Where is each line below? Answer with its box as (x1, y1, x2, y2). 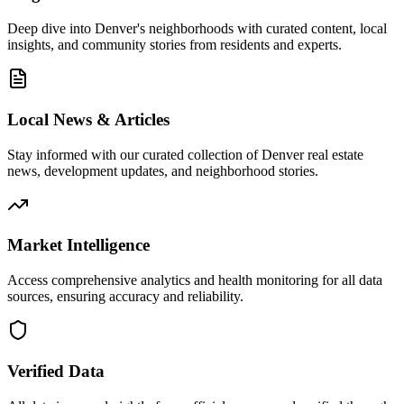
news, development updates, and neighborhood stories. (7, 162, 318, 179)
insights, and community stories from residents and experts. (7, 37, 342, 53)
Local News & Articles (7, 109, 170, 129)
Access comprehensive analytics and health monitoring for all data (7, 272, 382, 289)
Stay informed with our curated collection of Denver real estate (7, 146, 363, 162)
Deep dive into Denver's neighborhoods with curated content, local (7, 21, 387, 37)
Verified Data (7, 361, 105, 381)
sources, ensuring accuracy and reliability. (7, 289, 243, 305)
